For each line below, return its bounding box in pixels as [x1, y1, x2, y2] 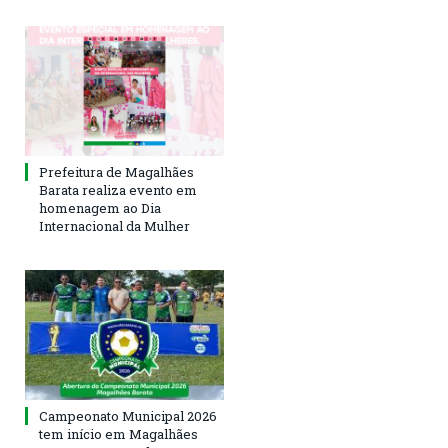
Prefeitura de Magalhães [39, 163, 194, 182]
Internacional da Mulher [39, 217, 190, 236]
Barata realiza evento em [39, 181, 197, 200]
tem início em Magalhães [39, 425, 198, 444]
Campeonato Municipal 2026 [39, 407, 217, 426]
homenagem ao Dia [39, 199, 161, 218]
